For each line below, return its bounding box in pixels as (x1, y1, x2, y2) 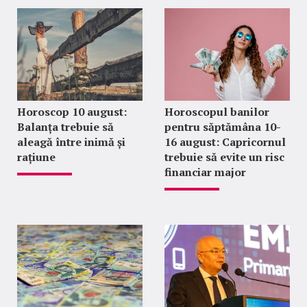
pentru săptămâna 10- (164, 119, 281, 134)
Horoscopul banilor (164, 104, 269, 119)
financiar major (164, 164, 246, 180)
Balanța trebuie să (17, 119, 114, 134)
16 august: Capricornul (164, 134, 286, 149)
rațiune (17, 149, 56, 164)
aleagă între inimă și (17, 134, 125, 149)
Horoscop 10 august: (17, 104, 127, 119)
